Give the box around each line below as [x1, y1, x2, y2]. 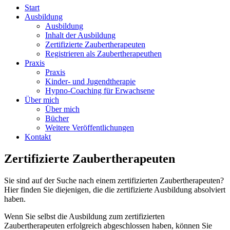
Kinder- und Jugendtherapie [45, 77, 136, 86]
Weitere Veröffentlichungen [45, 123, 134, 132]
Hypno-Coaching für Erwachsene [45, 86, 155, 95]
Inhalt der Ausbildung [45, 31, 116, 40]
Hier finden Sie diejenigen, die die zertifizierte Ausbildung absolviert [4, 185, 225, 194]
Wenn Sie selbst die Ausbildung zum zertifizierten [4, 212, 165, 221]
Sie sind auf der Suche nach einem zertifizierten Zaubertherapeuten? [4, 176, 224, 185]
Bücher [45, 114, 69, 123]
